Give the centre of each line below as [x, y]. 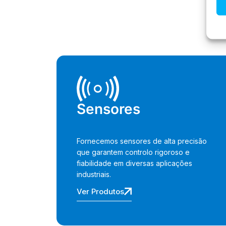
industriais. [94, 175]
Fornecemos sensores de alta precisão [142, 141]
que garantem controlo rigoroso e [133, 152]
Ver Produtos [100, 191]
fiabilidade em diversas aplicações [134, 163]
